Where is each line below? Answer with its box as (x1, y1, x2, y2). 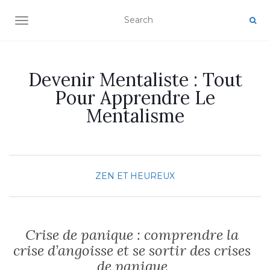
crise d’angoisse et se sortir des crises (13, 241, 251, 260)
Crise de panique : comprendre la (25, 225, 239, 244)
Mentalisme (86, 104, 184, 127)
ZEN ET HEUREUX (95, 171, 175, 181)
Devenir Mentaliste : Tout (28, 68, 242, 91)
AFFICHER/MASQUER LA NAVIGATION (21, 16, 189, 27)
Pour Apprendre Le (55, 86, 215, 109)
